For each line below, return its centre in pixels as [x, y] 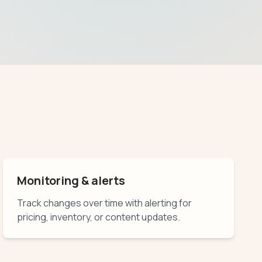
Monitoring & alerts [71, 180]
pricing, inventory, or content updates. [99, 217]
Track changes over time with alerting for [105, 203]
